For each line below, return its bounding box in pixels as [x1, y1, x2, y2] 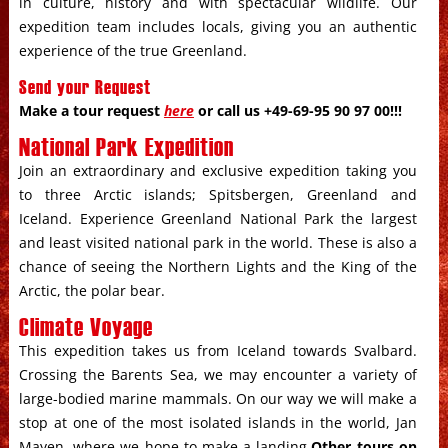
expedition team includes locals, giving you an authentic [18, 17, 417, 36]
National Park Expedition [18, 133, 234, 159]
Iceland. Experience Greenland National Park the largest [18, 209, 417, 228]
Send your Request [18, 76, 151, 96]
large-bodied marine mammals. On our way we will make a [18, 389, 417, 408]
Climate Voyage [18, 313, 153, 339]
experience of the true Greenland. [18, 41, 247, 60]
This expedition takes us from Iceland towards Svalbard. [18, 341, 417, 360]
